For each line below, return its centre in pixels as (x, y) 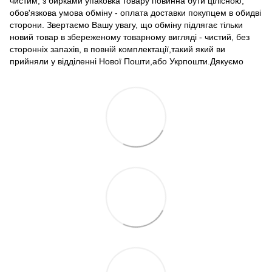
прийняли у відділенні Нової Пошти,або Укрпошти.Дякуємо (127, 61)
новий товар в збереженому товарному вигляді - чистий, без (130, 37)
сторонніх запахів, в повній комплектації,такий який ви (117, 49)
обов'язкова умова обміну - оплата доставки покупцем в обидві (135, 12)
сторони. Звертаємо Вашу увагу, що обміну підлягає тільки (126, 25)
